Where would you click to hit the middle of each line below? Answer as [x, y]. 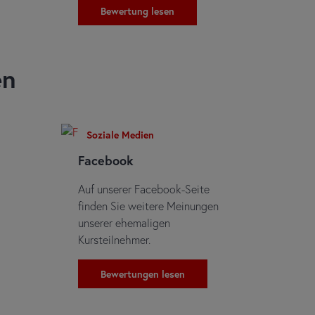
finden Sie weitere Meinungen [148, 205]
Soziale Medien [120, 134]
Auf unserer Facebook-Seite [143, 188]
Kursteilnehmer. [114, 239]
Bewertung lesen [137, 11]
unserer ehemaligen [124, 222]
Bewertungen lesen [142, 274]
